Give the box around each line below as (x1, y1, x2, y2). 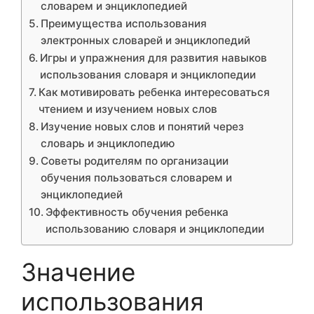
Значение (21, 257, 135, 287)
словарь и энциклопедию (41, 136, 176, 150)
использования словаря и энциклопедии (40, 67, 257, 81)
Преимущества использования (41, 16, 207, 30)
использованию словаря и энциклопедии (46, 221, 265, 235)
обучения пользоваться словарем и (41, 170, 233, 184)
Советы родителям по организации (41, 153, 229, 168)
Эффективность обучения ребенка (46, 205, 229, 219)
